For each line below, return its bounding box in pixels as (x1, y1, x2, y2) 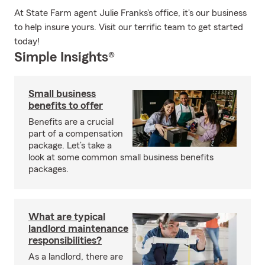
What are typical (28, 211, 105, 222)
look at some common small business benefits (28, 153, 214, 162)
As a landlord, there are (28, 252, 123, 261)
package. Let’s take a (28, 141, 112, 150)
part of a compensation (28, 129, 123, 138)
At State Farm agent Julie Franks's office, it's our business (14, 8, 247, 18)
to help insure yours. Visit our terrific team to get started (14, 22, 243, 32)
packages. (28, 164, 69, 174)
